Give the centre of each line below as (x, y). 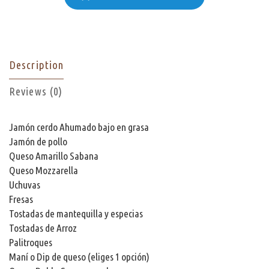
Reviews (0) (36, 91)
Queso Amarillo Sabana (54, 156)
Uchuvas (25, 184)
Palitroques (31, 242)
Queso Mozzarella (44, 170)
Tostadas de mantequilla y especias (76, 213)
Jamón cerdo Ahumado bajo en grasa (79, 127)
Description (37, 65)
